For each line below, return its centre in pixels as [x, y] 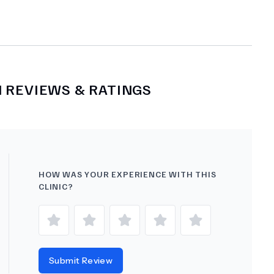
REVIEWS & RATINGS [77, 89]
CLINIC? [56, 186]
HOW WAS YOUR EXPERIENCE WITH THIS [128, 174]
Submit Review [81, 261]
